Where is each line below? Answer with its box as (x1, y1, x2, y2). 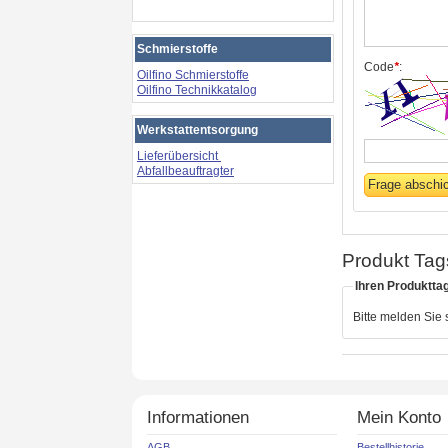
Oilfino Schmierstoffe (137, 68, 249, 82)
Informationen (147, 407, 249, 427)
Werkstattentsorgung (137, 123, 258, 137)
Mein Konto (357, 407, 441, 427)
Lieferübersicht (137, 149, 221, 163)
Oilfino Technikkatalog (137, 83, 257, 97)
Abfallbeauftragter (137, 164, 234, 178)
